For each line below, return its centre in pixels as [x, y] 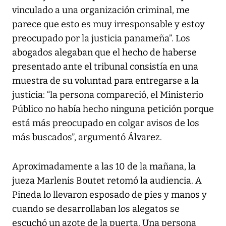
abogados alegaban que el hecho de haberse [104, 52]
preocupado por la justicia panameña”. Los [101, 38]
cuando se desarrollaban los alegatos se [96, 209]
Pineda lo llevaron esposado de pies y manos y [109, 194]
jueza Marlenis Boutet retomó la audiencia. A [107, 180]
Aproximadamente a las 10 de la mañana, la [104, 166]
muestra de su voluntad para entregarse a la [105, 80]
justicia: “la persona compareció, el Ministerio [108, 95]
